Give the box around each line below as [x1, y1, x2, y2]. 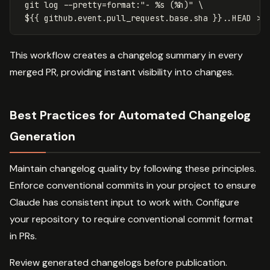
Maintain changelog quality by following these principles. [10, 162, 256, 175]
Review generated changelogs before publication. [10, 256, 227, 269]
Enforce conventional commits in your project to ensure [10, 178, 256, 192]
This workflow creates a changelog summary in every [10, 48, 243, 61]
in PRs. [10, 229, 37, 242]
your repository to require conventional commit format [10, 212, 253, 225]
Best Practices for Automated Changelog [10, 107, 251, 123]
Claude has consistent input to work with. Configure [10, 195, 239, 209]
